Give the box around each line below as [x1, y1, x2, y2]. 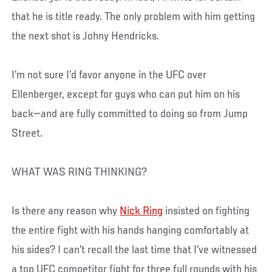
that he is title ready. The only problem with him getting [12, 11, 256, 24]
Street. [12, 127, 43, 140]
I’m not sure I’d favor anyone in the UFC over [12, 69, 207, 82]
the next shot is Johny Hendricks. [12, 30, 160, 43]
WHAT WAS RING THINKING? [12, 166, 148, 179]
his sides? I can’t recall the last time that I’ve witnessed [12, 244, 257, 257]
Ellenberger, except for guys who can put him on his [12, 89, 240, 101]
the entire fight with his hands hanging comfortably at [12, 225, 250, 237]
